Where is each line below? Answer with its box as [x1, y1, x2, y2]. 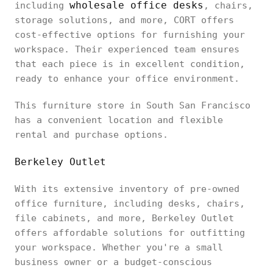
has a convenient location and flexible [15, 115, 223, 126]
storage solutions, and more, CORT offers [15, 15, 234, 26]
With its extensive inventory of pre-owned [15, 183, 239, 194]
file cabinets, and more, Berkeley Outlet [15, 213, 234, 224]
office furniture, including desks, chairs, [15, 198, 245, 209]
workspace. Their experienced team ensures [15, 44, 239, 55]
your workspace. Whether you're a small [15, 242, 223, 253]
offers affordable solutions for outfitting [15, 227, 245, 238]
